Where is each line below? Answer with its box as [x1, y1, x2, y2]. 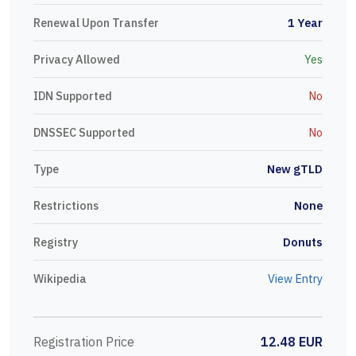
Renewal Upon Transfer [33, 15, 159, 31]
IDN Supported [33, 88, 112, 104]
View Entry [265, 271, 323, 287]
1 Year [288, 15, 323, 31]
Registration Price [33, 334, 134, 350]
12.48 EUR [261, 334, 323, 350]
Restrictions [33, 198, 99, 214]
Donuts [283, 234, 323, 250]
